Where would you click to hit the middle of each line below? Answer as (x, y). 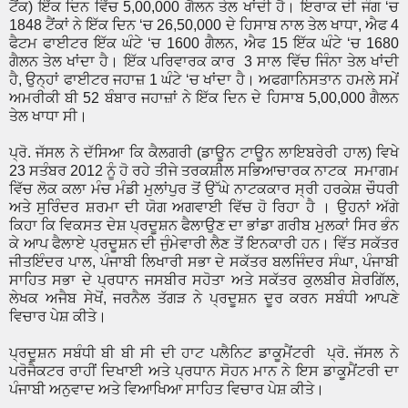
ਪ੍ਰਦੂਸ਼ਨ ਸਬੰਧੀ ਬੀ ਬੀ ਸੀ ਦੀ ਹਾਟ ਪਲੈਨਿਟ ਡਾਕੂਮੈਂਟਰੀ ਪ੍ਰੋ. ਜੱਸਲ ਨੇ (204, 353)
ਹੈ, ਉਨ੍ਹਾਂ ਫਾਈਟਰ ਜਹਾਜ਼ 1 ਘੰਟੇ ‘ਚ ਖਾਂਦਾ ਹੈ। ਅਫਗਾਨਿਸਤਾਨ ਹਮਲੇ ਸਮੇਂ (204, 80)
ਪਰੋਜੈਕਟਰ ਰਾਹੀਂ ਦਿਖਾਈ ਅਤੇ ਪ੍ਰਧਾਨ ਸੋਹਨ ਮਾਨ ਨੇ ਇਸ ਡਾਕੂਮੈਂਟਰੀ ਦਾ (204, 372)
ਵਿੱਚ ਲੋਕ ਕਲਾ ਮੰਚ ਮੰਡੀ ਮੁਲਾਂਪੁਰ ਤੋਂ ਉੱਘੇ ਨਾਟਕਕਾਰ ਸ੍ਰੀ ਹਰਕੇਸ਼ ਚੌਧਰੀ (204, 189)
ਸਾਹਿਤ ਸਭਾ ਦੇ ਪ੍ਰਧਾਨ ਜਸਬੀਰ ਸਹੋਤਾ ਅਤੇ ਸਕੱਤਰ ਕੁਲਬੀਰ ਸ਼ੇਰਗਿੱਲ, (204, 280)
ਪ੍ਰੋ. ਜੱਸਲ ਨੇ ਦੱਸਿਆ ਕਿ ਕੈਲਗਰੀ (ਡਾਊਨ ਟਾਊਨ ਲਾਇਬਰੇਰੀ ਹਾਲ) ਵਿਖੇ (204, 153)
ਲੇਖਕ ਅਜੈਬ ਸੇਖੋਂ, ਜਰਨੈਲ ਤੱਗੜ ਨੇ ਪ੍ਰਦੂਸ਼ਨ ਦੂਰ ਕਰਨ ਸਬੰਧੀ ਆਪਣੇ (204, 299)
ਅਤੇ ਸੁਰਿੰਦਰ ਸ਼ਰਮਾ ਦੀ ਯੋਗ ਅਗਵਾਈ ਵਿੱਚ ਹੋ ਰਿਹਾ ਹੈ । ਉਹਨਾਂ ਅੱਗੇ (204, 208)
